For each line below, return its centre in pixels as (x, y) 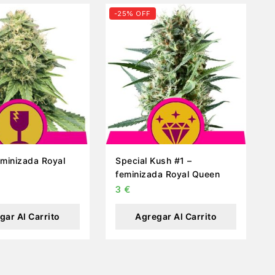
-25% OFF (132, 13)
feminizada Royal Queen (168, 174)
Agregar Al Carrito (176, 216)
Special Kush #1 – (154, 161)
